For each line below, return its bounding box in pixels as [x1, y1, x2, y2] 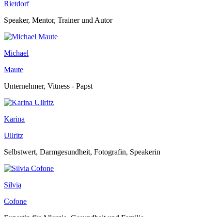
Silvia [4, 180, 21, 189]
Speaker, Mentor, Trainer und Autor [4, 15, 112, 24]
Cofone [4, 197, 27, 205]
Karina [4, 114, 25, 123]
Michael [4, 48, 29, 57]
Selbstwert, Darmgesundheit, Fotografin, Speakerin [4, 147, 160, 156]
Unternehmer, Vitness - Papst [4, 81, 93, 90]
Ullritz [4, 131, 23, 139]
